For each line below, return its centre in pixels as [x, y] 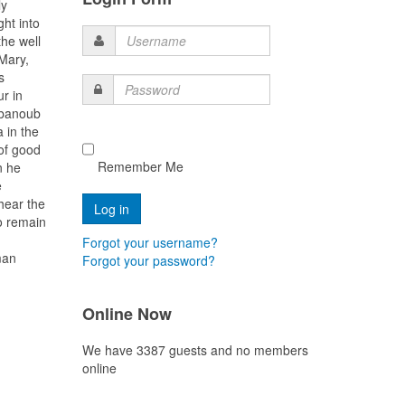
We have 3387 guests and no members [195, 350]
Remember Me [139, 167]
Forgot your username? [150, 243]
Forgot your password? [149, 261]
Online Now [127, 314]
